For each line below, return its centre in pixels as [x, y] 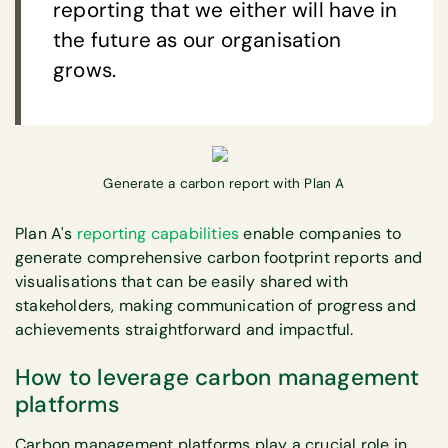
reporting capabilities [156, 233]
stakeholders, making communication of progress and [216, 305]
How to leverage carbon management [217, 378]
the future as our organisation [197, 39]
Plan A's [44, 233]
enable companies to [320, 233]
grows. [85, 69]
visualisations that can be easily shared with [182, 281]
